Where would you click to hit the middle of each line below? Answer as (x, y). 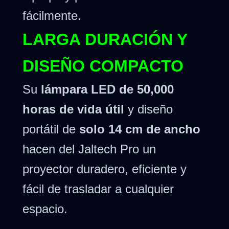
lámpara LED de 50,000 (107, 89)
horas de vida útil (73, 109)
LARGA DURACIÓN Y (105, 40)
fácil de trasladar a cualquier (98, 189)
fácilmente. (52, 15)
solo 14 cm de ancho (140, 129)
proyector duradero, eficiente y (105, 169)
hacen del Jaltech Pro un (89, 149)
